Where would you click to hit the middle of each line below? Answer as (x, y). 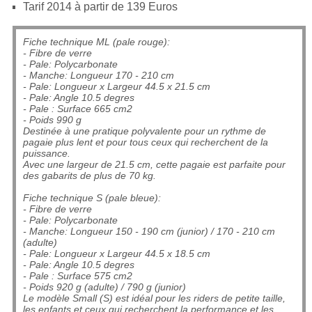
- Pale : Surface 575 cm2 (77, 276)
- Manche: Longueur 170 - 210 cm (98, 75)
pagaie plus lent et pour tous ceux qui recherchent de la (145, 142)
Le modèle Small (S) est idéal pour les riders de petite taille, (154, 298)
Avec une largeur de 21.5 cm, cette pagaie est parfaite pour (154, 164)
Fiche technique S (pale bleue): (92, 198)
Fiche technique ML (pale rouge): (96, 42)
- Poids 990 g (52, 120)
